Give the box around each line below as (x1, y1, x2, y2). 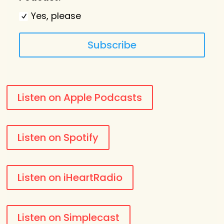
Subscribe (87, 38, 136, 52)
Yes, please (31, 9, 81, 22)
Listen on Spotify (17, 130, 99, 145)
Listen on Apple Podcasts (17, 90, 142, 105)
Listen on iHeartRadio (17, 170, 123, 185)
